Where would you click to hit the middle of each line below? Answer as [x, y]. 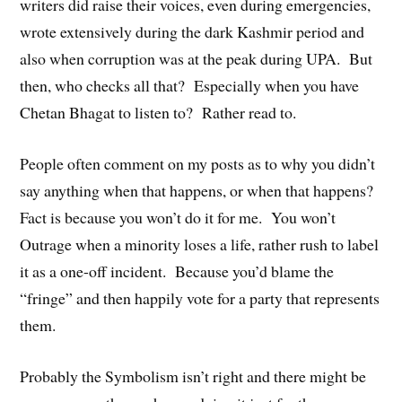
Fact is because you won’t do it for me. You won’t [178, 218]
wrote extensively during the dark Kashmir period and [192, 32]
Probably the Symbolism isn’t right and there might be [193, 376]
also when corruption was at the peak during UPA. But [197, 59]
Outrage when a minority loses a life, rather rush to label [200, 245]
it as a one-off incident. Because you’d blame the [177, 271]
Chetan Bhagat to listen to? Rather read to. [158, 113]
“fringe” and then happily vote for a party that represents [200, 298]
